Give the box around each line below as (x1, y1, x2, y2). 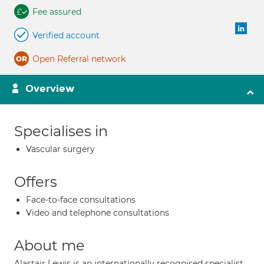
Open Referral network (32, 54, 126, 64)
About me (14, 237, 85, 254)
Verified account (32, 30, 100, 41)
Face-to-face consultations (26, 194, 136, 205)
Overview (25, 82, 74, 95)
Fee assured (32, 6, 81, 17)
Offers (14, 173, 57, 190)
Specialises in (14, 123, 108, 140)
